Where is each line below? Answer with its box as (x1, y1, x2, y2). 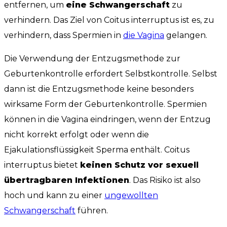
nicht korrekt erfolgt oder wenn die (4, 129, 149, 139)
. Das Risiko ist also (129, 175, 201, 185)
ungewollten (104, 190, 158, 200)
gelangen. (164, 30, 207, 40)
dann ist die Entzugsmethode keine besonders (4, 84, 194, 94)
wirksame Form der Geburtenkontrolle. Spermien (4, 99, 207, 109)
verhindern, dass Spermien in (4, 30, 123, 40)
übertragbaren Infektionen (4, 175, 129, 185)
